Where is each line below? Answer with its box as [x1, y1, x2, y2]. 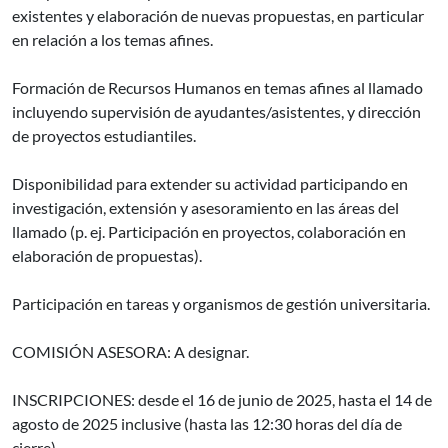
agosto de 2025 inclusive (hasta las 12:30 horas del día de [12, 414, 402, 433]
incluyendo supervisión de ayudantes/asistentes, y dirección [12, 102, 421, 121]
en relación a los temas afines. [12, 30, 213, 49]
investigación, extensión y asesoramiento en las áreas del [12, 198, 399, 217]
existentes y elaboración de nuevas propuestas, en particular [12, 6, 424, 25]
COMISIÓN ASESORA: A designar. [12, 342, 249, 361]
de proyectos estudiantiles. [12, 126, 196, 145]
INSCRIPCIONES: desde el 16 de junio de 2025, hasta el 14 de [12, 390, 432, 409]
